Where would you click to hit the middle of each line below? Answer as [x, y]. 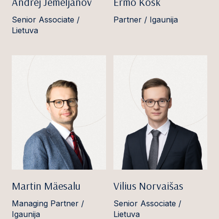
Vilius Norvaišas [148, 186]
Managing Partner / [48, 203]
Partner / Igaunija [145, 20]
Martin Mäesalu [46, 186]
